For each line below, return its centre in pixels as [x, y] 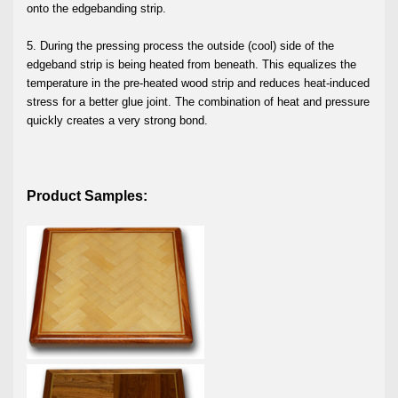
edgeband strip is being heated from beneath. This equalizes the [191, 64]
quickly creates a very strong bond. [121, 120]
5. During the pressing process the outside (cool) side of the [180, 45]
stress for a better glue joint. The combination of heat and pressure [198, 101]
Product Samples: [87, 195]
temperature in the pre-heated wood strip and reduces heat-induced [198, 83]
